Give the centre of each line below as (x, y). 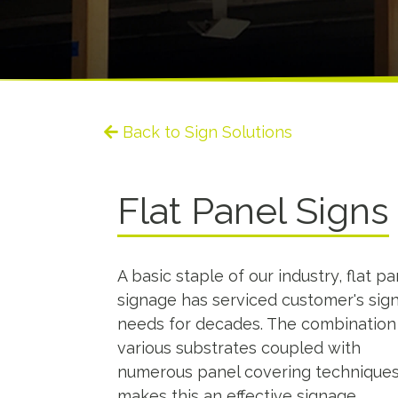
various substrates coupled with (239, 348)
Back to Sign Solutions (207, 132)
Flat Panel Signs (253, 211)
